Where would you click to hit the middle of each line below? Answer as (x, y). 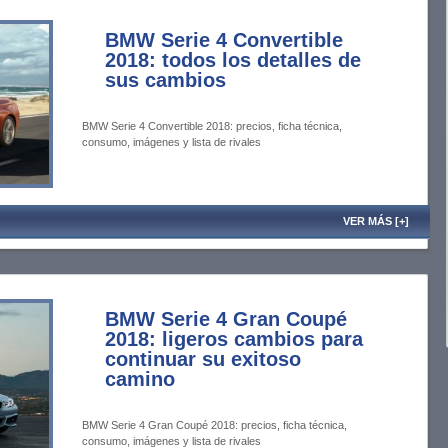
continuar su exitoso (203, 359)
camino (140, 379)
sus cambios (165, 80)
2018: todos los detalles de (233, 60)
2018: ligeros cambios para (234, 339)
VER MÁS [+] (376, 221)
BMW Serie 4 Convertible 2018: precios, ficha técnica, (212, 126)
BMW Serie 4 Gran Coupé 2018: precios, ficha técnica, (214, 425)
